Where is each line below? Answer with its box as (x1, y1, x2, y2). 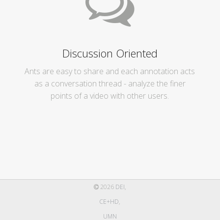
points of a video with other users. (51, 90, 169, 101)
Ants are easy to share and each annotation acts (25, 66, 195, 77)
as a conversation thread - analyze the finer (34, 78, 186, 89)
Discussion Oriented (62, 46, 158, 60)
